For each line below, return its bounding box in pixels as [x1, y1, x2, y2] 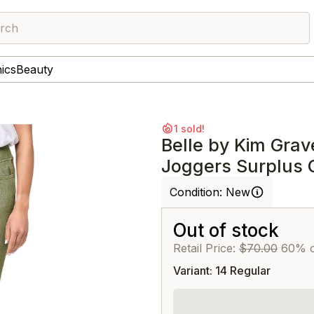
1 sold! [174, 122, 205, 135]
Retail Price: [173, 241, 239, 255]
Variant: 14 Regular [173, 264, 271, 278]
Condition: [170, 185, 226, 199]
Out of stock [173, 219, 279, 241]
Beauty [16, 62, 53, 76]
